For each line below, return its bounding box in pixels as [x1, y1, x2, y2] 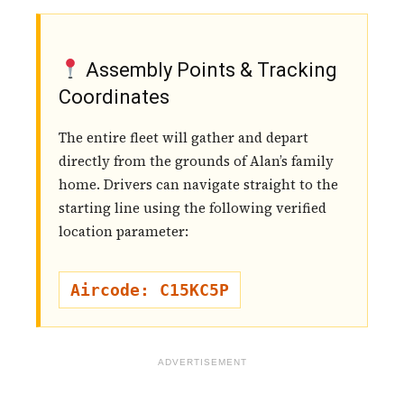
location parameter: [59, 222, 188, 242]
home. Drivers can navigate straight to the [59, 175, 338, 195]
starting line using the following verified [59, 198, 326, 218]
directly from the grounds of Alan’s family [59, 151, 334, 171]
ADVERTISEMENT [157, 357, 247, 368]
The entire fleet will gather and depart [59, 128, 308, 148]
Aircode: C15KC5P [70, 280, 229, 300]
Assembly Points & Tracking [81, 59, 338, 82]
